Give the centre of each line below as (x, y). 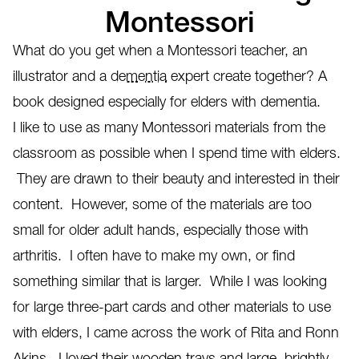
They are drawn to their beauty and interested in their (176, 179)
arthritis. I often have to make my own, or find (154, 256)
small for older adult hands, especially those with (161, 230)
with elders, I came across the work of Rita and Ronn (176, 333)
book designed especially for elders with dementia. (167, 102)
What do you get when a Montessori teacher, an (160, 50)
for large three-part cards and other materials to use (172, 307)
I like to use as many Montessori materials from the (169, 127)
